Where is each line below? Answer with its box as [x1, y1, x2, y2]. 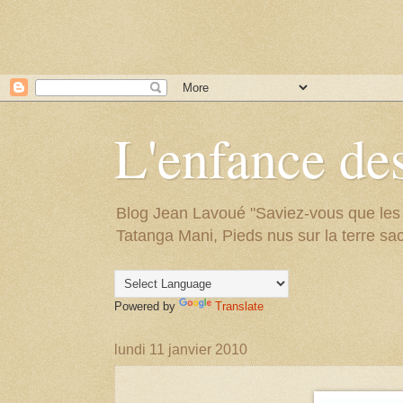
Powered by [114, 300, 179, 313]
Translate [215, 300, 264, 313]
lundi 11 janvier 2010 [114, 342, 247, 357]
